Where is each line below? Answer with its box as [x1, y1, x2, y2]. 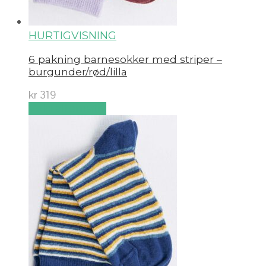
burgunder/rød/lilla [28, 65, 127, 78]
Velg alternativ [28, 102, 106, 115]
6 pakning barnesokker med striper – [28, 52, 222, 65]
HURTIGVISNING [28, 29, 116, 43]
